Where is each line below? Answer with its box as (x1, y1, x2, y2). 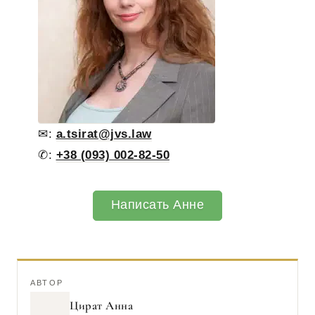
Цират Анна (70, 298, 133, 314)
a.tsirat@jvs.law (56, 127, 152, 141)
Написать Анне (110, 198, 205, 212)
